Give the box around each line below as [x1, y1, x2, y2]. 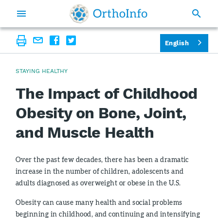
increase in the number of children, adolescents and [16, 167, 184, 175]
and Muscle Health [16, 123, 154, 142]
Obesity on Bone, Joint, [16, 104, 186, 122]
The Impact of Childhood [16, 84, 198, 103]
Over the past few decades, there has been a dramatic [16, 155, 189, 163]
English [164, 39, 189, 47]
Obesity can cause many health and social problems [16, 198, 182, 206]
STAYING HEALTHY [16, 68, 68, 74]
